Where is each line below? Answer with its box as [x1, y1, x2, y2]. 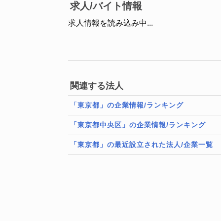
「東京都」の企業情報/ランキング [70, 101, 184, 109]
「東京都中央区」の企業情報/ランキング [70, 121, 206, 129]
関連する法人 [70, 81, 123, 91]
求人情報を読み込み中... [68, 19, 153, 27]
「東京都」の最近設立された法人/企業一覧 [70, 141, 213, 148]
